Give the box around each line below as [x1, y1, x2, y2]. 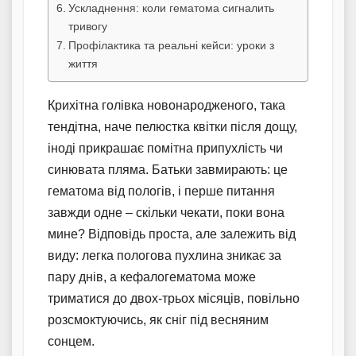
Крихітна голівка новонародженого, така [48, 98, 285, 112]
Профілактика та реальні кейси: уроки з [68, 38, 274, 52]
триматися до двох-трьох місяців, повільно [48, 291, 300, 305]
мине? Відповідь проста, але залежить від [48, 226, 296, 241]
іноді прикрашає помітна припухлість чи [48, 141, 283, 155]
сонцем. [48, 334, 95, 348]
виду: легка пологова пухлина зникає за [48, 248, 281, 262]
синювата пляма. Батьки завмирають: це [48, 162, 288, 176]
